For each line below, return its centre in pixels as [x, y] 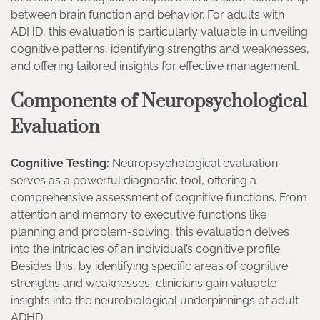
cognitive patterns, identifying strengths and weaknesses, [160, 49]
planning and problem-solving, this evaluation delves [150, 232]
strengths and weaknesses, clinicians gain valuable [144, 284]
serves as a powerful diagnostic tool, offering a [134, 181]
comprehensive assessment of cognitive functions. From [159, 198]
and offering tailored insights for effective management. [155, 66]
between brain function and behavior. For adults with [147, 15]
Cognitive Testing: [60, 164]
